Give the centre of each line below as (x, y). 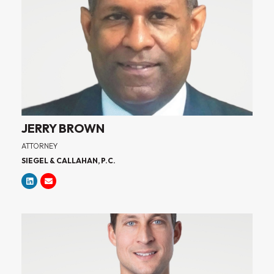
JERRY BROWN (63, 128)
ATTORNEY (39, 146)
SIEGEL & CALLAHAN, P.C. (68, 161)
